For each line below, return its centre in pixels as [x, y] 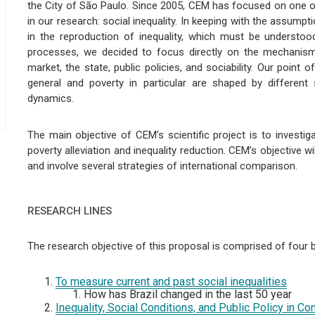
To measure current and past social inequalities [171, 281]
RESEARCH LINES [69, 211]
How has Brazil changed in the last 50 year [187, 294]
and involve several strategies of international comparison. [162, 166]
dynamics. [50, 98]
